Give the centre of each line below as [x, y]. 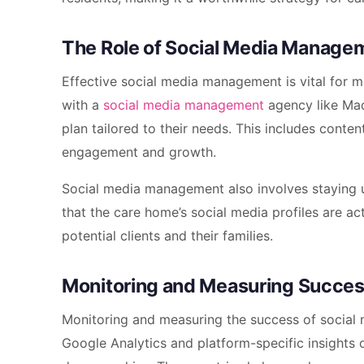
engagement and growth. [139, 152]
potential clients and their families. [167, 235]
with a [82, 104]
